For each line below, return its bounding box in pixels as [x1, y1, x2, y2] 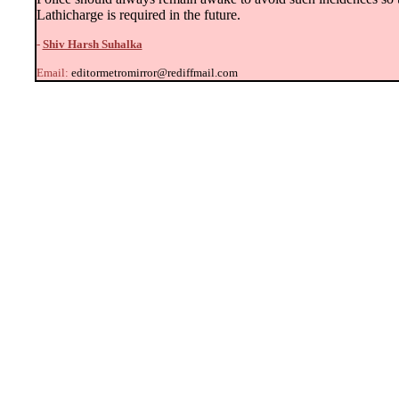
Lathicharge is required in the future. [36, 7, 240, 22]
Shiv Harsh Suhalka [42, 37, 142, 51]
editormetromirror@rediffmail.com [70, 66, 238, 79]
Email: [36, 66, 71, 79]
